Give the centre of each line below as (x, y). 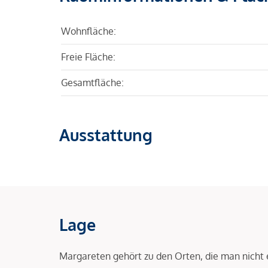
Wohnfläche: (89, 31)
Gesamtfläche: (92, 82)
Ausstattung (106, 134)
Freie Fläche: (88, 57)
